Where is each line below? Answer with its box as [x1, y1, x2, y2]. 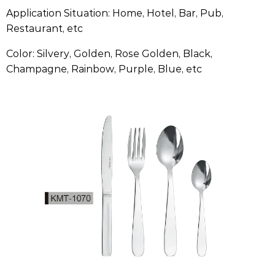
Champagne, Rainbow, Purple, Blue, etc [6, 62, 202, 75]
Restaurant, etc [6, 21, 83, 34]
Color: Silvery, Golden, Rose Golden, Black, [6, 47, 212, 60]
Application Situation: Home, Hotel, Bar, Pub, [6, 6, 223, 19]
